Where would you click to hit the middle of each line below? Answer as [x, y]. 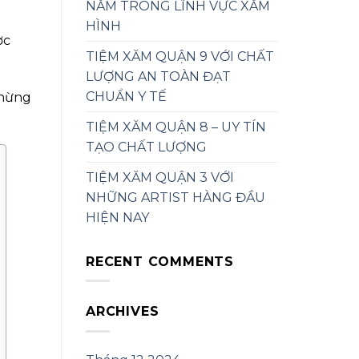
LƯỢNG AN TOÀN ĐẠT [158, 76]
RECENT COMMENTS [160, 261]
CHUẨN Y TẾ [126, 96]
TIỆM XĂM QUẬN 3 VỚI [160, 177]
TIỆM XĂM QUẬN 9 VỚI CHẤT [180, 56]
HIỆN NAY [117, 217]
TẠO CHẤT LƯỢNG [146, 147]
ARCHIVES [123, 312]
